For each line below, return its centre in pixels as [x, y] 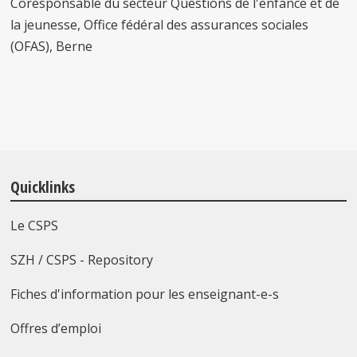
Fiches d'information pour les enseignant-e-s [145, 294]
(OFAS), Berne [53, 46]
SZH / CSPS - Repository [82, 260]
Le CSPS [35, 226]
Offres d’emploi [56, 328]
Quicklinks [43, 187]
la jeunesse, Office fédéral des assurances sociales [160, 25]
